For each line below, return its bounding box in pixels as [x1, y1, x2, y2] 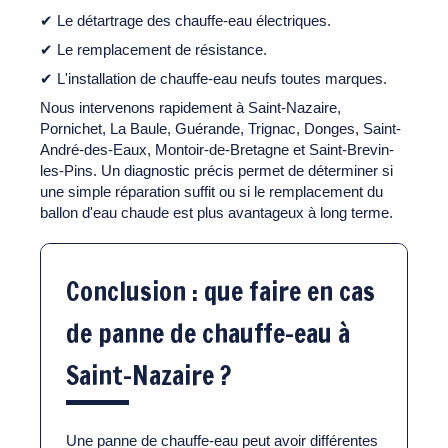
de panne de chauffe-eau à [66, 314, 350, 352]
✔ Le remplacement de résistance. [40, 40, 267, 58]
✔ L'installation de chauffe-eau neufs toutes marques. [40, 69, 387, 87]
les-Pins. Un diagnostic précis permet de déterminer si [40, 161, 393, 179]
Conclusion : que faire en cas [66, 272, 375, 310]
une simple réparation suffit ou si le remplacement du [40, 182, 383, 200]
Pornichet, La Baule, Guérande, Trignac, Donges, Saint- [40, 119, 401, 137]
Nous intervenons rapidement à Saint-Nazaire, [40, 98, 341, 116]
